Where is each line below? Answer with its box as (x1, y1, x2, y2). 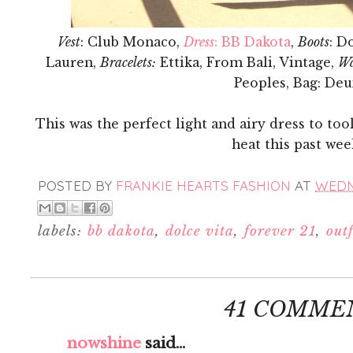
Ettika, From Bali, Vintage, (155, 54, 338, 70)
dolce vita (165, 222, 235, 240)
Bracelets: (99, 54, 156, 70)
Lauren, (45, 54, 100, 70)
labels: (38, 222, 87, 240)
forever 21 (243, 222, 317, 240)
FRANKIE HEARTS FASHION (116, 176, 291, 194)
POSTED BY (38, 176, 116, 194)
